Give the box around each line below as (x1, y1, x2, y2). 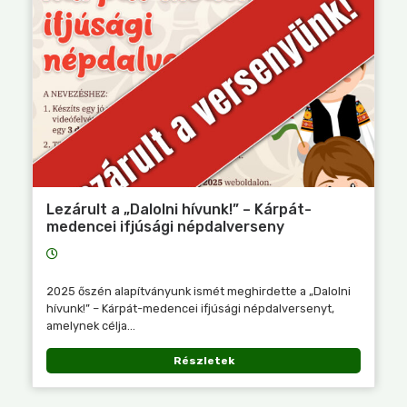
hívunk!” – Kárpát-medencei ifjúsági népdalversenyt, (46, 301, 334, 315)
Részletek (173, 353, 234, 367)
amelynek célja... (46, 318, 135, 333)
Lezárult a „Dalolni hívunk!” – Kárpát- (46, 200, 312, 218)
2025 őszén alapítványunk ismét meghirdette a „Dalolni (46, 283, 351, 298)
